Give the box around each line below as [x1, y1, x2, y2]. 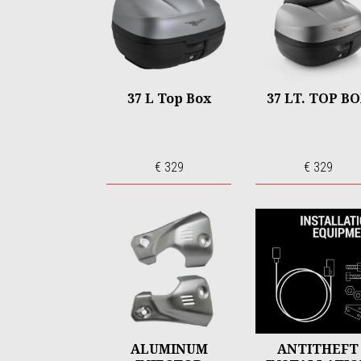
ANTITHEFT [277, 340, 359, 358]
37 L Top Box [127, 89, 211, 107]
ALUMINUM [130, 340, 208, 358]
